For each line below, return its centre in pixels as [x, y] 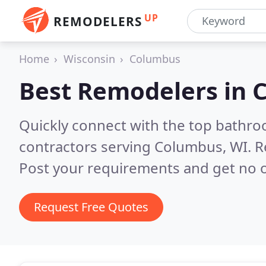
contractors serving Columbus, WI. [137, 146]
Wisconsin [89, 59]
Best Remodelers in [136, 91]
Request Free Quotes [91, 207]
